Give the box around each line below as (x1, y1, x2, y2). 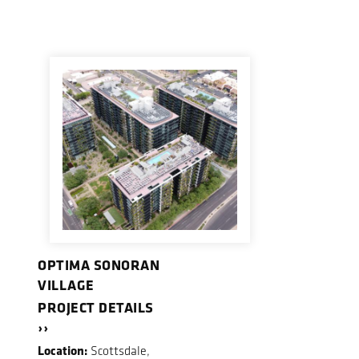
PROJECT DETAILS (38, 297, 154, 317)
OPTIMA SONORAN (38, 254, 159, 274)
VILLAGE (38, 274, 95, 294)
